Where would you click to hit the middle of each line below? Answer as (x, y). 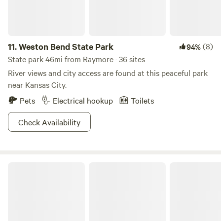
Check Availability (49, 122)
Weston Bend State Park (66, 46)
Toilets (142, 100)
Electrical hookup (83, 100)
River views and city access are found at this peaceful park (108, 73)
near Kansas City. (37, 84)
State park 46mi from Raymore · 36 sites (76, 59)
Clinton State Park (35, 166)
